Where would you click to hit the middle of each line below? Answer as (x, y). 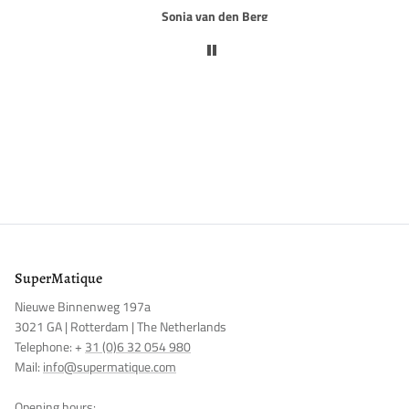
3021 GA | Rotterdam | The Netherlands (121, 327)
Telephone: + (50, 347)
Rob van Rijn (204, 16)
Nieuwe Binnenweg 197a (83, 307)
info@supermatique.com (110, 367)
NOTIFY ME (257, 56)
